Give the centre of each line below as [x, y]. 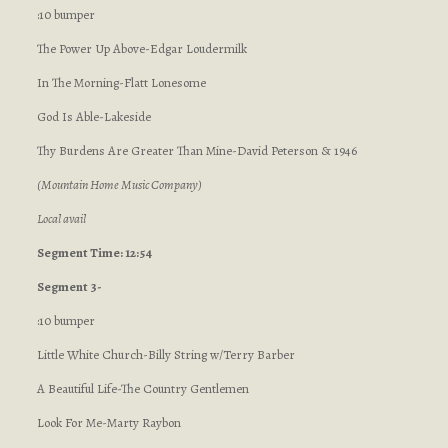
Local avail [61, 218]
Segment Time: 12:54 [94, 252]
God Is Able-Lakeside [93, 116]
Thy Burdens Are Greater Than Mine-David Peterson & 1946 [196, 150]
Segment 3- [69, 286]
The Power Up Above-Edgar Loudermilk [141, 48]
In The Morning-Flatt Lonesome [121, 82]
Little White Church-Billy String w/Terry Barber [165, 354]
